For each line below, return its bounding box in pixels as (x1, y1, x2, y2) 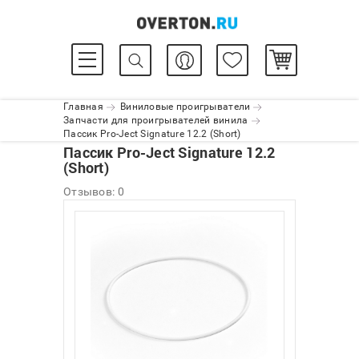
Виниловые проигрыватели (119, 101, 251, 112)
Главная (63, 101, 103, 112)
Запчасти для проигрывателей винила (63, 115, 248, 126)
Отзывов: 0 (63, 185, 124, 198)
